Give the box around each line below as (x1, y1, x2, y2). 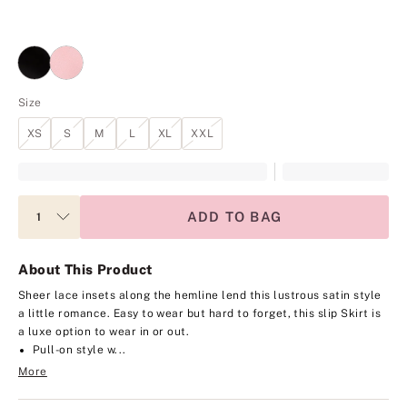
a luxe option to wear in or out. (18, 324, 190, 338)
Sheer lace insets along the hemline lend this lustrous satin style (18, 288, 382, 302)
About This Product (18, 261, 153, 277)
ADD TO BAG (186, 208, 283, 224)
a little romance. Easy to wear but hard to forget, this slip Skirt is (18, 306, 382, 320)
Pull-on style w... (33, 342, 126, 356)
